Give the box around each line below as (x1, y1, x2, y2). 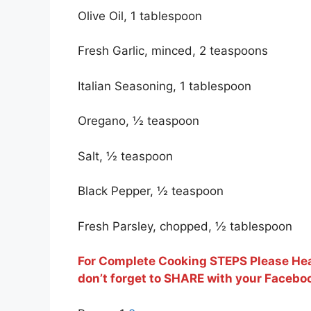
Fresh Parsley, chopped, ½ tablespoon (78, 219, 292, 233)
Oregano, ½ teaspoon (78, 114, 199, 128)
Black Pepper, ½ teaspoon (78, 184, 224, 199)
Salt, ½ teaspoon (78, 149, 173, 163)
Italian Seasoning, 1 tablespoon (78, 78, 251, 93)
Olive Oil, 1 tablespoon (78, 8, 202, 23)
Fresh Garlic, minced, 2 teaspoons (78, 44, 268, 58)
